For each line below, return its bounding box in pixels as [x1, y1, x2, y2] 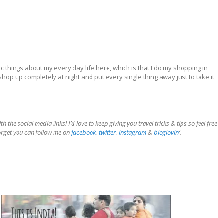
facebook [71, 127, 96, 137]
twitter [99, 127, 116, 137]
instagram [119, 127, 146, 137]
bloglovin [154, 127, 179, 137]
